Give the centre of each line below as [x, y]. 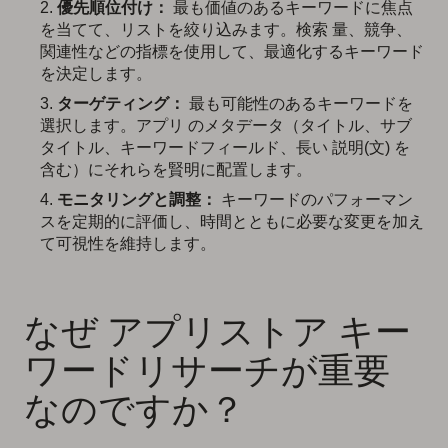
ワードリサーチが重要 [207, 369]
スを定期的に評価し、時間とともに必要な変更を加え [232, 222]
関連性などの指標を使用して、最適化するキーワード [232, 52]
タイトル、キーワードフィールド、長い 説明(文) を [225, 148]
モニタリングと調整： [137, 200]
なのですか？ [134, 408]
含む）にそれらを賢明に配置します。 [176, 170]
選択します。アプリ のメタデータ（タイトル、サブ [226, 126]
